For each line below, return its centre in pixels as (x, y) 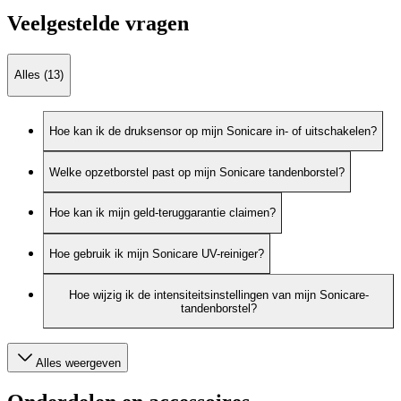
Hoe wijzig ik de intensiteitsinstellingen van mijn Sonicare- (218, 294)
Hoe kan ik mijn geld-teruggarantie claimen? (162, 213)
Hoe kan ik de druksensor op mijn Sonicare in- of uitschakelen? (213, 132)
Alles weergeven (78, 363)
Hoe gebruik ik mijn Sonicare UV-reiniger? (157, 254)
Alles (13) (39, 75)
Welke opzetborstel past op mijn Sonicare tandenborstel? (197, 172)
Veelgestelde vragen (98, 24)
